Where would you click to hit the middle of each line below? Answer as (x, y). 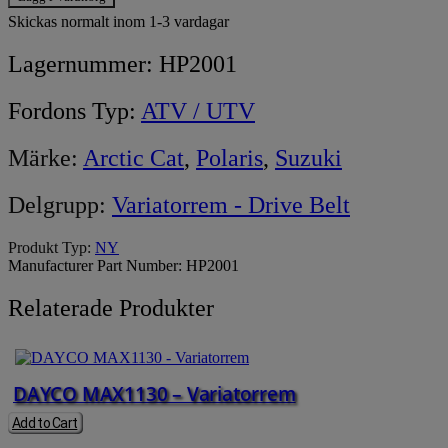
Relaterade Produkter (111, 307)
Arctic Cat (133, 158)
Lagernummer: (83, 64)
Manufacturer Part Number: (97, 265)
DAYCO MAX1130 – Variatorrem (154, 394)
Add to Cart (45, 423)
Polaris (229, 158)
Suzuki (308, 158)
